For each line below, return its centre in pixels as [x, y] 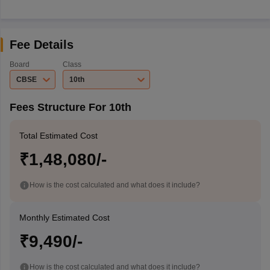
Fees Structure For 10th [70, 107]
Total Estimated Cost [58, 136]
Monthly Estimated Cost [64, 218]
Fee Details [41, 45]
